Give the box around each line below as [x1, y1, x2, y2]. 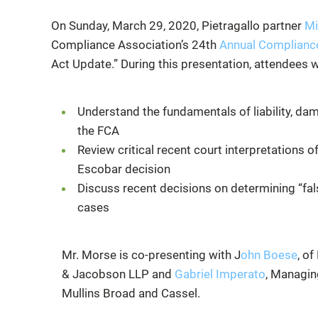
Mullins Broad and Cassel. [62, 285, 200, 300]
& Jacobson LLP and [62, 266, 175, 281]
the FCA [77, 123, 119, 138]
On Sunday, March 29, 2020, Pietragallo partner [51, 18, 305, 33]
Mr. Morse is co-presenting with [62, 247, 234, 262]
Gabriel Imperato [175, 266, 265, 281]
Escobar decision [77, 161, 170, 176]
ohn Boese [241, 247, 297, 262]
